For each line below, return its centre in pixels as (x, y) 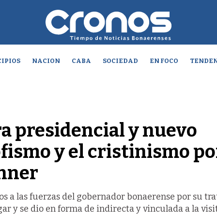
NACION (46, 61)
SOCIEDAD (120, 61)
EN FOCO (164, 61)
